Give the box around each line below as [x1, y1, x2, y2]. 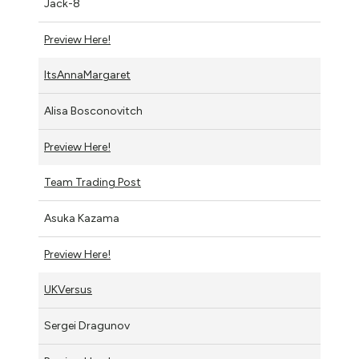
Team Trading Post [44, 175, 141, 189]
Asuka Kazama [44, 212, 119, 225]
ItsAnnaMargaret [44, 68, 131, 82]
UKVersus [44, 283, 92, 296]
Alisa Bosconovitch [44, 104, 143, 118]
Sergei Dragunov [44, 319, 130, 333]
